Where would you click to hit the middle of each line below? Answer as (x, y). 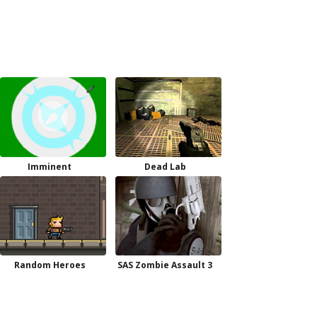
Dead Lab (165, 166)
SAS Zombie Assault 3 (165, 265)
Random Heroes (50, 265)
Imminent (50, 166)
